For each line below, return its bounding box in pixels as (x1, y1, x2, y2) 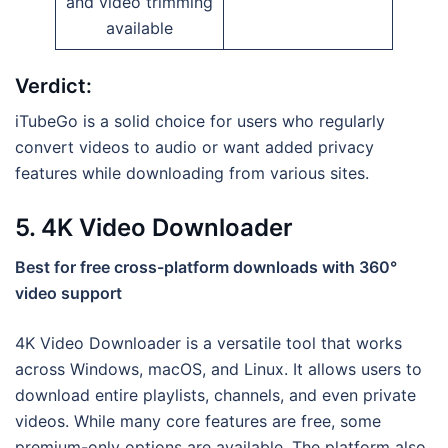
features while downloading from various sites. (15, 162, 369, 183)
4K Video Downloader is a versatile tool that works (15, 333, 402, 354)
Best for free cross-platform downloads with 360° (15, 257, 397, 278)
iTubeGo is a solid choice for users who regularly (15, 110, 385, 131)
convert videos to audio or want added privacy (15, 136, 374, 157)
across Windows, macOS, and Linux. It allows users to (15, 359, 422, 380)
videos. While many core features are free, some (15, 411, 381, 432)
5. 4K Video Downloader (15, 213, 293, 243)
